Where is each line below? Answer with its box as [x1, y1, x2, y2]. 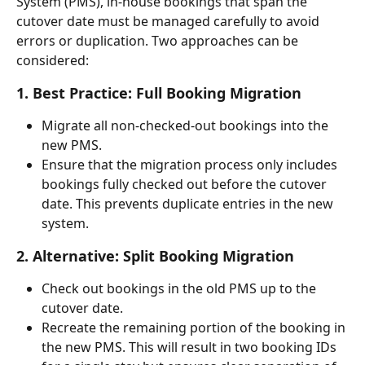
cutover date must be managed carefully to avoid [16, 12, 323, 30]
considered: [16, 51, 89, 69]
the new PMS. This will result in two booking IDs [42, 338, 340, 356]
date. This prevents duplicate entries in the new [42, 195, 336, 213]
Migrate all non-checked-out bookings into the [42, 117, 332, 134]
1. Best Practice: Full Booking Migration [16, 83, 301, 103]
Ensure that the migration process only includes [42, 156, 341, 174]
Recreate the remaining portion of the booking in [42, 319, 349, 336]
